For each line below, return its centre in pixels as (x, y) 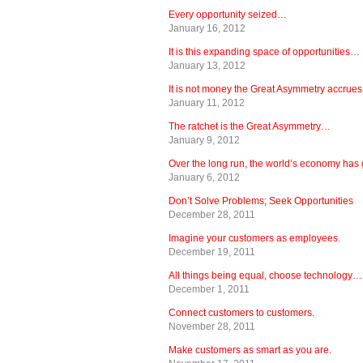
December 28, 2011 (212, 214)
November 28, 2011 (212, 326)
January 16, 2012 (207, 28)
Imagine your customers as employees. (254, 238)
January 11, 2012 (207, 102)
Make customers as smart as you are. (250, 350)
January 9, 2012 (204, 140)
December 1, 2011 (209, 289)
